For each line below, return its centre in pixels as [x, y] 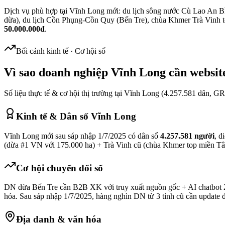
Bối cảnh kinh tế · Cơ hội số [61, 51]
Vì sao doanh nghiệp [58, 72]
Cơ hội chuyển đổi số [60, 168]
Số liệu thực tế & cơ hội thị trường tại [64, 93]
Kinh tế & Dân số [53, 117]
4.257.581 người [187, 136]
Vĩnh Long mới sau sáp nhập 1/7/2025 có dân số [82, 136]
